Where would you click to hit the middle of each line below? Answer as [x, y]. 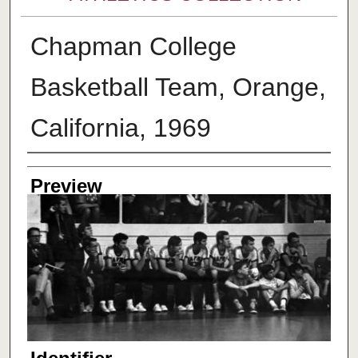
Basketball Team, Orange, [178, 88]
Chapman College [133, 47]
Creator [58, 169]
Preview [66, 186]
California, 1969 [120, 128]
